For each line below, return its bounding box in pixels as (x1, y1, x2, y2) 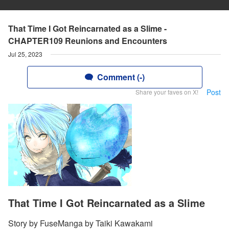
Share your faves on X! (135, 87, 198, 96)
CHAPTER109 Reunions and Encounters (8, 35, 167, 47)
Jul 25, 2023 (8, 50, 42, 58)
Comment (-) (97, 71, 145, 83)
